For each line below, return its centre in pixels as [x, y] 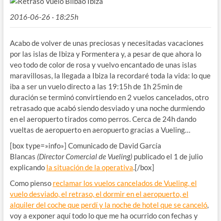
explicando [28, 167]
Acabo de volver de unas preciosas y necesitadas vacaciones [107, 43]
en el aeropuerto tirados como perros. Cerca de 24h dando [103, 119]
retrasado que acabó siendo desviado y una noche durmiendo [107, 108]
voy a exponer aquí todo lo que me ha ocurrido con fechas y [104, 216]
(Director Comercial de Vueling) [84, 156]
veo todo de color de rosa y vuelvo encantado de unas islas [103, 65]
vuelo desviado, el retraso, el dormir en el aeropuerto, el [99, 194]
